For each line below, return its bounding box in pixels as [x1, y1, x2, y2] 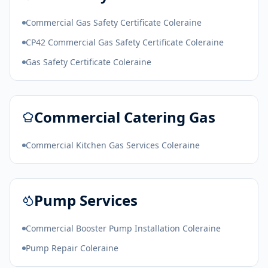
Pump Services [34, 190, 138, 210]
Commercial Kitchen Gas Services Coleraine [26, 139, 200, 151]
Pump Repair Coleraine [26, 242, 118, 254]
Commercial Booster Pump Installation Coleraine [26, 223, 221, 234]
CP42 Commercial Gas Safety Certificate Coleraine [26, 36, 224, 48]
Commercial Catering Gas [34, 107, 215, 127]
